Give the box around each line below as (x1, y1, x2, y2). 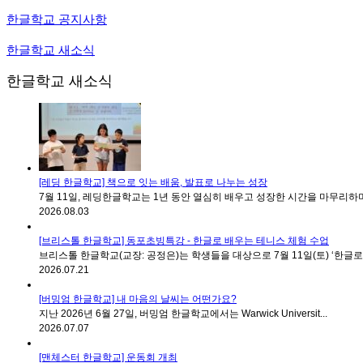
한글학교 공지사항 (6, 11, 107, 26)
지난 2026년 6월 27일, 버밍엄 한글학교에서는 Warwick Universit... (39, 307, 327, 319)
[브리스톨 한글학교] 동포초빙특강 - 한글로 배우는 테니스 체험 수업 (39, 234, 329, 246)
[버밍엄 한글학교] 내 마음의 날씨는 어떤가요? (39, 293, 237, 305)
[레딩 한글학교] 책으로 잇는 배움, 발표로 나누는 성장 (39, 176, 267, 188)
